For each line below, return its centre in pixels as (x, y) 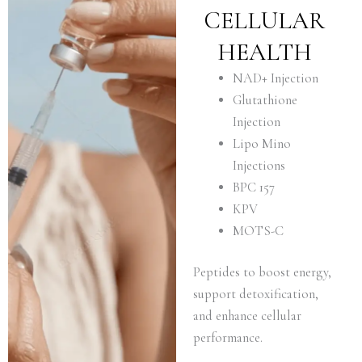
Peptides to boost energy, (263, 273)
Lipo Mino (262, 143)
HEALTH (265, 52)
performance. (228, 338)
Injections (259, 165)
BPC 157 (254, 187)
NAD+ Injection (276, 78)
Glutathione (265, 100)
